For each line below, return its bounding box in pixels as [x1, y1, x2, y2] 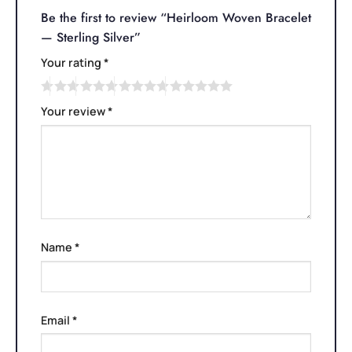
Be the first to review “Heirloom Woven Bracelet [41, 9, 311, 27]
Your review [41, 104, 108, 119]
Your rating [41, 55, 104, 71]
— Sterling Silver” [41, 28, 145, 47]
